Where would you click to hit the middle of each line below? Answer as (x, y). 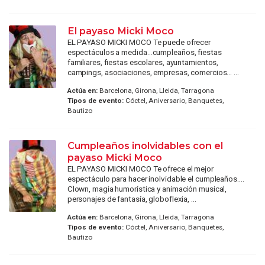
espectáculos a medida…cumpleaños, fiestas (144, 52)
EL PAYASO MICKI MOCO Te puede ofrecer (139, 42)
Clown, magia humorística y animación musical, (147, 189)
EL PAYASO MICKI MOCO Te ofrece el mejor (140, 169)
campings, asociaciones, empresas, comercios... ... (153, 72)
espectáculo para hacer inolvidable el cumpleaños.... (156, 179)
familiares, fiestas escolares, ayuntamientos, (143, 62)
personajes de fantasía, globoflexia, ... (132, 199)
